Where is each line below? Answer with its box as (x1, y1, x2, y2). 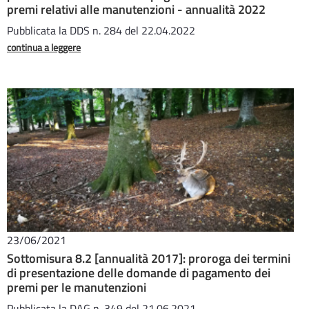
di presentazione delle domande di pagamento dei (7, 263, 270, 282)
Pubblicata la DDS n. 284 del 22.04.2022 (7, 22, 195, 39)
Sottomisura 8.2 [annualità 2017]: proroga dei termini (7, 249, 290, 268)
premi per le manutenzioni (7, 278, 146, 297)
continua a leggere (7, 40, 81, 54)
